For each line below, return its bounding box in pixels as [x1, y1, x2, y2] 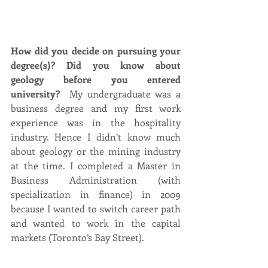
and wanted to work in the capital [11, 217, 181, 229]
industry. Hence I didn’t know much [11, 130, 181, 143]
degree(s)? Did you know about [11, 59, 181, 71]
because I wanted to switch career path [11, 202, 181, 215]
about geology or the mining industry [11, 145, 181, 157]
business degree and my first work [11, 102, 181, 114]
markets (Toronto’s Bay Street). [11, 231, 147, 243]
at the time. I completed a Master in [11, 159, 181, 172]
